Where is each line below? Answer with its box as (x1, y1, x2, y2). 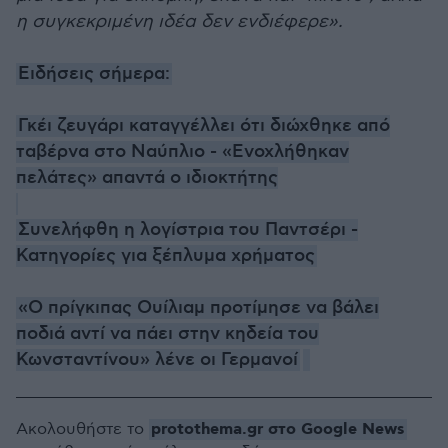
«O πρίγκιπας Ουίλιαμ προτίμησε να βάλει (18, 297, 379, 319)
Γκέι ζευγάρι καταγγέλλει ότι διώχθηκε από (18, 115, 390, 137)
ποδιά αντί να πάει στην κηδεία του (16, 323, 319, 345)
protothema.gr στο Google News (151, 419, 405, 440)
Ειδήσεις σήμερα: (18, 63, 170, 85)
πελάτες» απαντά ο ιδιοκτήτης (16, 167, 278, 189)
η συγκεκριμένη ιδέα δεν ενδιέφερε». (16, 11, 343, 32)
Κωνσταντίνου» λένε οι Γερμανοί (16, 349, 298, 371)
